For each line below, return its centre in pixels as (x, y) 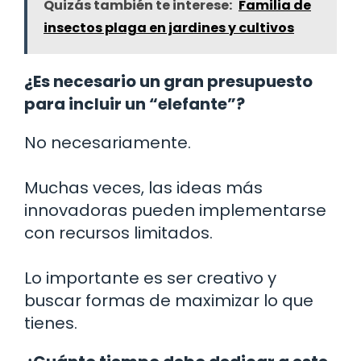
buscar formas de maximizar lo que (169, 300)
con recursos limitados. (118, 232)
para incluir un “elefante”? (135, 104)
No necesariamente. (108, 142)
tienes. (51, 323)
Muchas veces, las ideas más (143, 187)
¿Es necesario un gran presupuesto (168, 81)
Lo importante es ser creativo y (150, 278)
